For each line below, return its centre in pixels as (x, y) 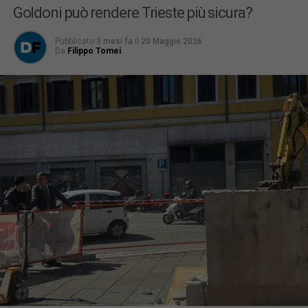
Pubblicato (74, 41)
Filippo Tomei (94, 51)
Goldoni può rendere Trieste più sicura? (132, 13)
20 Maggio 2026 (171, 41)
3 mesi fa (114, 41)
